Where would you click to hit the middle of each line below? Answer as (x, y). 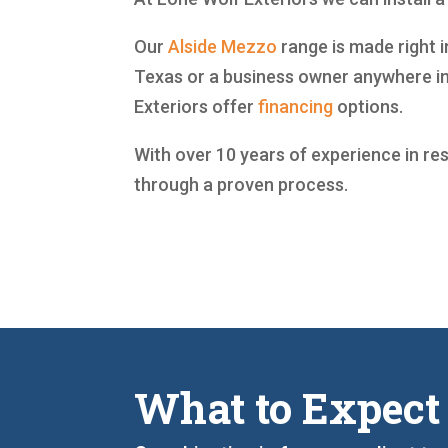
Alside (193, 46)
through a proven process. (241, 184)
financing (296, 106)
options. (368, 106)
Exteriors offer (196, 106)
